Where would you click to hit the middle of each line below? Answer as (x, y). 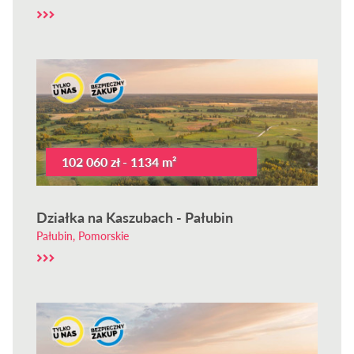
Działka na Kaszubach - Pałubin (135, 217)
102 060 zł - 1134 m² (119, 162)
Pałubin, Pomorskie (83, 236)
